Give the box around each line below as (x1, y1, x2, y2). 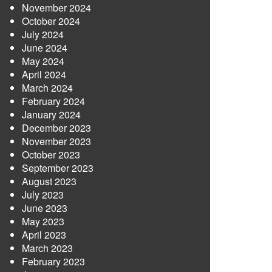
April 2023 (22, 228, 66, 242)
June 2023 (22, 201, 67, 215)
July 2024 (22, 27, 64, 41)
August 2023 (22, 174, 76, 188)
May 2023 (22, 214, 64, 228)
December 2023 (22, 121, 91, 135)
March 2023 (22, 241, 73, 255)
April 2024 (22, 67, 66, 81)
